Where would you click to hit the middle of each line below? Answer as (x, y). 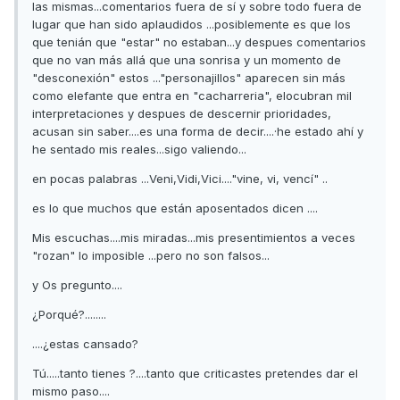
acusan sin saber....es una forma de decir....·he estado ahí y (198, 132)
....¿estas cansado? (85, 344)
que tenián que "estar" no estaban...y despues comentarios (199, 42)
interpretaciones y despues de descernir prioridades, (182, 114)
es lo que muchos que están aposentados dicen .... (175, 208)
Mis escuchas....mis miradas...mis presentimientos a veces (194, 238)
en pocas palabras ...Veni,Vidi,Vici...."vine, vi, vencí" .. (180, 179)
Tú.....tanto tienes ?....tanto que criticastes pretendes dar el (195, 374)
